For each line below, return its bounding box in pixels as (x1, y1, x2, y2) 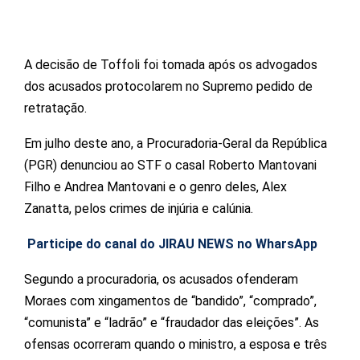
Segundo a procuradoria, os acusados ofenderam (24, 271, 298, 287)
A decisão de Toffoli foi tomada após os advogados (24, 56, 317, 72)
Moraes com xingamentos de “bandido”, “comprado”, (24, 292, 317, 309)
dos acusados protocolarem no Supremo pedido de (24, 78, 313, 94)
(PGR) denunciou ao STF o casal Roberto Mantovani (24, 157, 317, 173)
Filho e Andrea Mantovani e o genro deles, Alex (24, 178, 287, 194)
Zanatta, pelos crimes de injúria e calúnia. (24, 200, 253, 216)
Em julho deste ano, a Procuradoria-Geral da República (24, 135, 327, 151)
